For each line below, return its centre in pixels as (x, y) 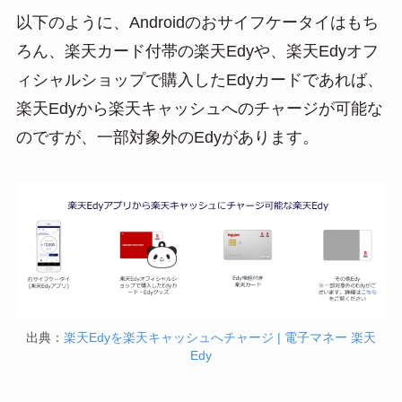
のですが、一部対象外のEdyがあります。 (167, 137)
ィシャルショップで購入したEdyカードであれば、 (199, 79)
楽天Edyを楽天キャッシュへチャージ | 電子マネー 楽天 (220, 338)
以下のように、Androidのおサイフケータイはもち (197, 22)
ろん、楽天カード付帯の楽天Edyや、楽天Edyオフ (197, 51)
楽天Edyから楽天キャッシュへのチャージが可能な (199, 108)
